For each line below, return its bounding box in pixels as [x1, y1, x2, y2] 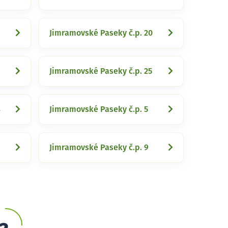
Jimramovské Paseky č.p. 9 [49, 144, 149, 152]
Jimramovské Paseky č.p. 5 [49, 105, 148, 113]
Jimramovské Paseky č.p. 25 [49, 67, 152, 75]
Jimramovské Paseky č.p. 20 [49, 29, 153, 37]
